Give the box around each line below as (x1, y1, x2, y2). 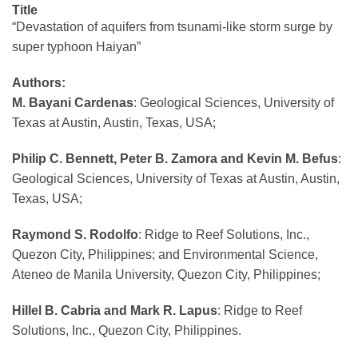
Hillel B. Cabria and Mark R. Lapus (12, 304, 217, 318)
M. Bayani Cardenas (12, 96, 133, 110)
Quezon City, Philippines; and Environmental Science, (12, 248, 318, 262)
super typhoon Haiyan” (12, 40, 141, 54)
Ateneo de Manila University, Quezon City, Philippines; (12, 268, 320, 282)
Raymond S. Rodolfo (12, 228, 138, 242)
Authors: (12, 76, 66, 90)
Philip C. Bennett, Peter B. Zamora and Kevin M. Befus (12, 152, 338, 166)
